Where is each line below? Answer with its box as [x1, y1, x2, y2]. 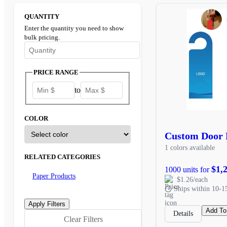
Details [173, 209, 193, 217]
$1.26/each [177, 175, 208, 183]
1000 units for [165, 165, 211, 174]
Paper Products [32, 172, 75, 180]
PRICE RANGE [33, 68, 79, 76]
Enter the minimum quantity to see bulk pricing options [24, 58, 199, 67]
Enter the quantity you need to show [24, 24, 124, 32]
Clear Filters [63, 215, 103, 224]
